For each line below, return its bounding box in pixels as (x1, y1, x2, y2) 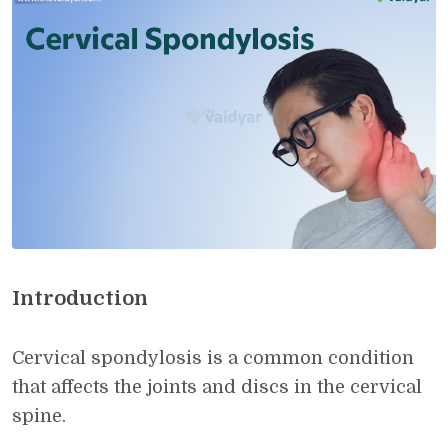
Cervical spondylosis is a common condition (12, 348, 414, 368)
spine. (12, 406, 66, 426)
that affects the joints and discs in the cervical (12, 377, 422, 397)
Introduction (12, 287, 148, 310)
